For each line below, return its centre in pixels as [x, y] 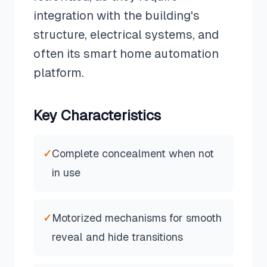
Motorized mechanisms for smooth [137, 218]
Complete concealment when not [133, 153]
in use [66, 173]
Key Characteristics [97, 115]
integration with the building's [117, 15]
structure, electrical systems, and [126, 35]
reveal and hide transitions [117, 237]
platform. [59, 73]
